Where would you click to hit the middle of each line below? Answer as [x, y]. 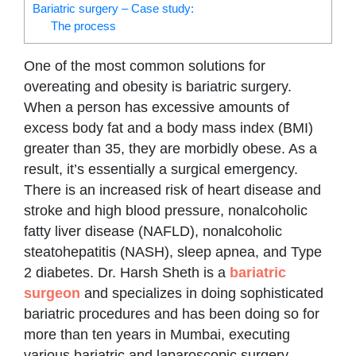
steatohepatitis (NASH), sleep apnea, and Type [173, 252]
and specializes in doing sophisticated [202, 293]
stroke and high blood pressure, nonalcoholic [166, 210]
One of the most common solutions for [145, 66]
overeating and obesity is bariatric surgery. [158, 86]
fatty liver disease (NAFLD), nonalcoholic [153, 231]
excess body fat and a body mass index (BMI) [168, 128]
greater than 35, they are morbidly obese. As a [170, 148]
